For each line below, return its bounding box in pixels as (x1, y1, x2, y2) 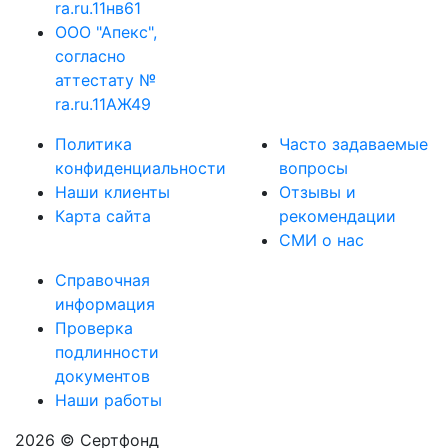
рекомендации (279, 206, 396, 226)
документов (55, 366, 150, 386)
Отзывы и (279, 182, 356, 202)
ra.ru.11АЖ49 (55, 94, 151, 114)
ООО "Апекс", (55, 22, 157, 42)
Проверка (55, 318, 133, 338)
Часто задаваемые (279, 134, 428, 154)
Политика (55, 134, 132, 154)
